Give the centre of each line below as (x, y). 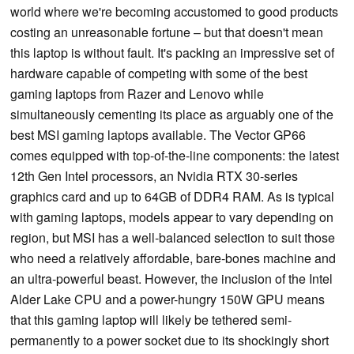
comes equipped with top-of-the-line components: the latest (175, 156)
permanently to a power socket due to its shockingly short (169, 341)
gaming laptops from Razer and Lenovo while (137, 94)
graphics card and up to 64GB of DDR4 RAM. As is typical (172, 197)
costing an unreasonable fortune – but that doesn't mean (167, 32)
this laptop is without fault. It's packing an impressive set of (172, 53)
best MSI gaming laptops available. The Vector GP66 (158, 135)
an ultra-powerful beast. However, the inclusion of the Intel (171, 279)
